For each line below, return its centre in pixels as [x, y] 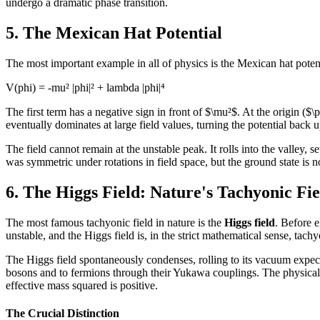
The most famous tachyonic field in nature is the [115, 222]
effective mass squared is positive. [82, 285]
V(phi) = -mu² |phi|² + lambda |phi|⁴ [85, 87]
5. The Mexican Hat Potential [114, 33]
